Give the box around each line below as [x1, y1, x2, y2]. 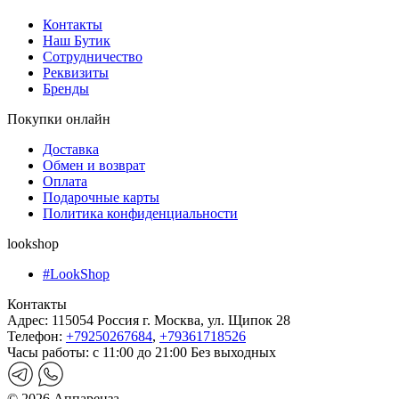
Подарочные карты [43, 190, 159, 206]
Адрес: [7, 313, 48, 329]
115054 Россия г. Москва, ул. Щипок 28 [48, 313, 290, 329]
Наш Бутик [43, 33, 110, 49]
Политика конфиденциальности [43, 206, 238, 222]
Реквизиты [43, 65, 109, 81]
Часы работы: [7, 345, 93, 361]
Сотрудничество [43, 49, 142, 65]
